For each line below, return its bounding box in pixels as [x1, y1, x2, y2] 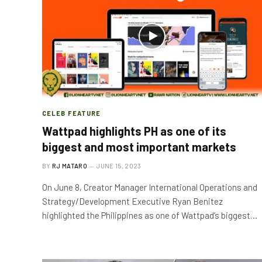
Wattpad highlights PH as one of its [42, 124, 226, 138]
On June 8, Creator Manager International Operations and [42, 182, 257, 192]
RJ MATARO [52, 162, 87, 170]
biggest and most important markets [42, 140, 236, 154]
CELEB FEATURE [42, 109, 101, 117]
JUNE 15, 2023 [96, 162, 142, 170]
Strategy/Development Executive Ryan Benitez [42, 196, 223, 206]
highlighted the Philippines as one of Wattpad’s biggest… [42, 210, 257, 220]
